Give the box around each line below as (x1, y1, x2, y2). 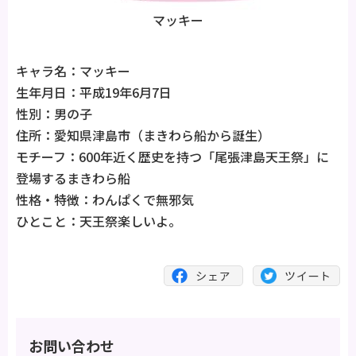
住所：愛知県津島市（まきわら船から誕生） (16, 125, 270, 145)
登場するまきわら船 (16, 168, 130, 188)
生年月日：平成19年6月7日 (16, 82, 172, 102)
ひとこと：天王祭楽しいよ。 (16, 211, 181, 230)
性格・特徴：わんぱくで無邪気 (16, 189, 194, 209)
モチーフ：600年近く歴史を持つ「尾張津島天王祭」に (16, 146, 329, 166)
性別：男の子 (16, 103, 92, 123)
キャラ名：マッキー (16, 60, 130, 80)
